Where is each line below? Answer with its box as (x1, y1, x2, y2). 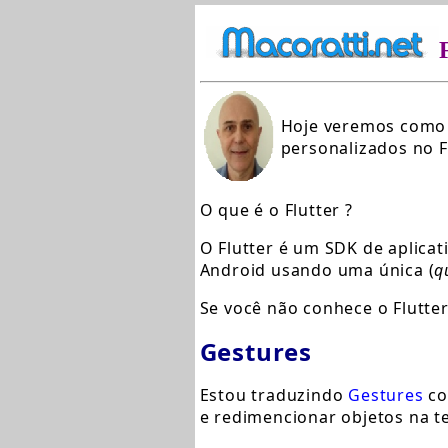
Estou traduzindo (199, 384, 349, 406)
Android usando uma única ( (199, 259, 435, 281)
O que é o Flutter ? (199, 199, 353, 221)
